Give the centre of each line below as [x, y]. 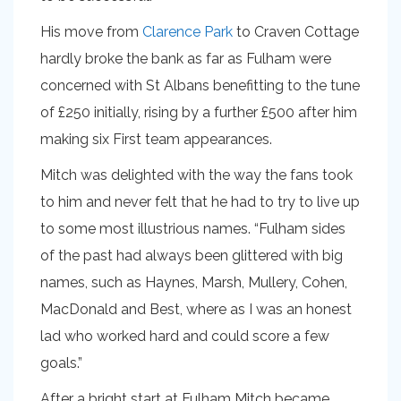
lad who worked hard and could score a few [185, 336]
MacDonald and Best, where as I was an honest [196, 309]
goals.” [61, 363]
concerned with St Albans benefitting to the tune [200, 85]
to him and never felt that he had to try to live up [200, 202]
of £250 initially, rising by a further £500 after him [199, 112]
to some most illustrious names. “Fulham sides [193, 229]
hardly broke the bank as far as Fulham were [186, 59]
